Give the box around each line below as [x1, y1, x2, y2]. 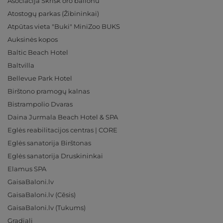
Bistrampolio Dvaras [7, 100, 73, 109]
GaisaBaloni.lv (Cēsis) [7, 191, 76, 199]
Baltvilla [7, 61, 34, 70]
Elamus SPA [7, 165, 46, 173]
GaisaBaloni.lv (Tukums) [7, 204, 86, 212]
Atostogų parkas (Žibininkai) [7, 9, 99, 18]
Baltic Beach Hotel [7, 48, 68, 57]
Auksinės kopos [7, 35, 58, 44]
